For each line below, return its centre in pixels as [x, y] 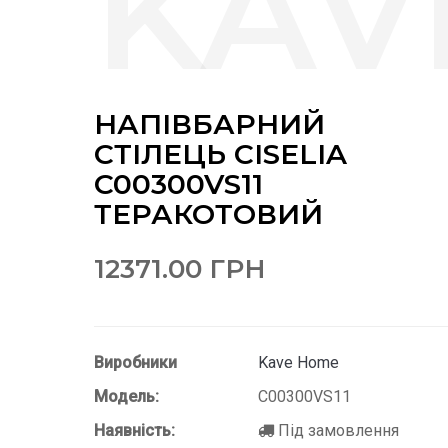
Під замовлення [336, 431]
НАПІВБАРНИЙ [209, 123]
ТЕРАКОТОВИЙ [208, 213]
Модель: [126, 397]
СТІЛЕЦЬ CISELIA [220, 153]
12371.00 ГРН [180, 269]
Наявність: [134, 431]
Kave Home [298, 363]
